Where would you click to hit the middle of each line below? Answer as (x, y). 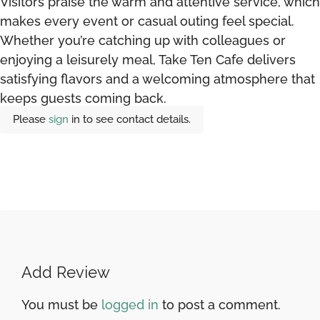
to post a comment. (220, 305)
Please (31, 120)
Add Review (66, 272)
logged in (130, 305)
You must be (61, 305)
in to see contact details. (131, 120)
